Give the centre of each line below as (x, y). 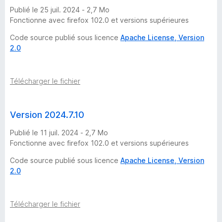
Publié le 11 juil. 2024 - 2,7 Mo (59, 132)
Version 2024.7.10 (47, 114)
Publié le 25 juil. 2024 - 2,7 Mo (60, 9)
